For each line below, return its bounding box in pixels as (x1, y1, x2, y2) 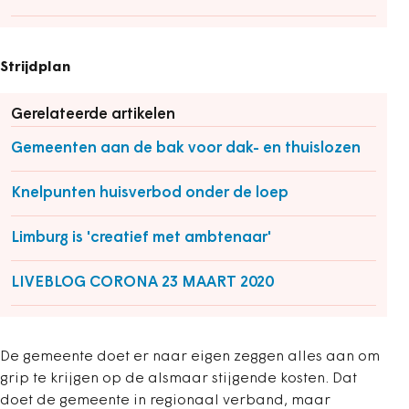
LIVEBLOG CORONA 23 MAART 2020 (11, 275, 273, 290)
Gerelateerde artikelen (11, 107, 175, 122)
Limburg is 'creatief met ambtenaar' (11, 230, 271, 246)
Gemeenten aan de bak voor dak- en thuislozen (11, 141, 361, 156)
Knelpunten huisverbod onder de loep (11, 185, 288, 201)
